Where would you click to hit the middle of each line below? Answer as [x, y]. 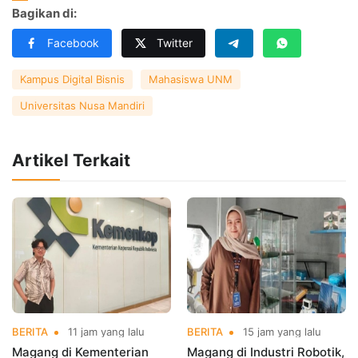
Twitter [175, 43]
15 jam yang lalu [280, 332]
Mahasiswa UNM [191, 80]
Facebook [73, 43]
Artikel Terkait [71, 161]
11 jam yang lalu [105, 332]
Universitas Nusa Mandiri [82, 106]
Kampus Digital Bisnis [72, 80]
